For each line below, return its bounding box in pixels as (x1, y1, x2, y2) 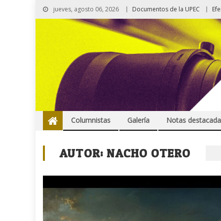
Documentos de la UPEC (132, 5, 200, 13)
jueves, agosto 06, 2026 (52, 5, 119, 13)
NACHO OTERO (107, 146, 191, 161)
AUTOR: (60, 146, 107, 161)
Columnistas (71, 115, 110, 125)
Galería (127, 115, 149, 125)
